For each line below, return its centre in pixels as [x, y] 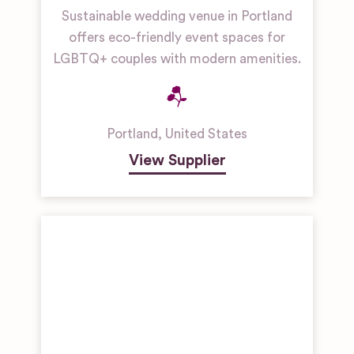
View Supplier [177, 160]
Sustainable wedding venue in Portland [177, 16]
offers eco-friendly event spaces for [177, 38]
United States [206, 134]
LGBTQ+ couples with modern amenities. [177, 59]
